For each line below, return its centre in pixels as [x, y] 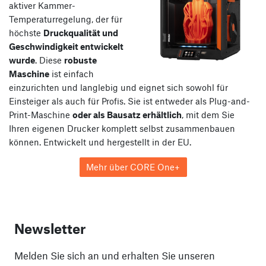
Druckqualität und [81, 32]
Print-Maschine [41, 114]
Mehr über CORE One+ [133, 167]
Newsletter [50, 229]
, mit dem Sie [208, 114]
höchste [26, 32]
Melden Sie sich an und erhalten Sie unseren [115, 256]
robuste [80, 60]
